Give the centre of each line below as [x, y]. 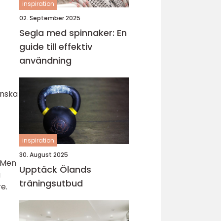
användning [45, 60]
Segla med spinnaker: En [73, 33]
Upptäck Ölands [55, 169]
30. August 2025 [44, 155]
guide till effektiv [56, 47]
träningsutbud [51, 183]
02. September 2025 [50, 18]
